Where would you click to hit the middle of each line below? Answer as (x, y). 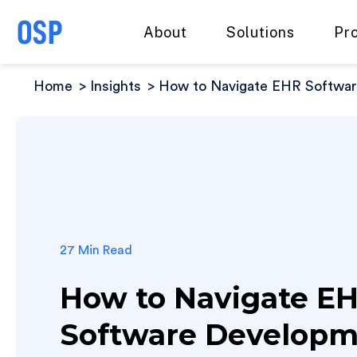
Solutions (261, 32)
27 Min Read (96, 250)
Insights (116, 86)
